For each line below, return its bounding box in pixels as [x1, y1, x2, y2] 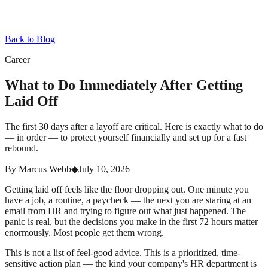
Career [5, 54, 30, 65]
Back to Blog [5, 34, 55, 44]
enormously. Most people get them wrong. [5, 227, 164, 237]
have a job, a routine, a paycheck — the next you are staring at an [5, 194, 251, 205]
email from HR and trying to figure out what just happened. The [5, 205, 246, 216]
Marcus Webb [19, 163, 71, 174]
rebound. [5, 142, 38, 153]
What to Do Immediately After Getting [5, 77, 243, 93]
